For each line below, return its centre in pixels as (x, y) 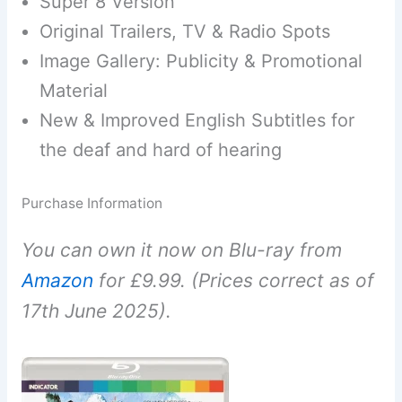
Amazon (57, 281)
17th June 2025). (96, 311)
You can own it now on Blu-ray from (181, 250)
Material (73, 91)
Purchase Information (92, 204)
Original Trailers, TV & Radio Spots (184, 32)
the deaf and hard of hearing (160, 150)
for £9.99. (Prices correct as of (233, 281)
